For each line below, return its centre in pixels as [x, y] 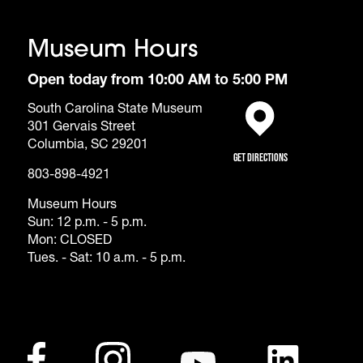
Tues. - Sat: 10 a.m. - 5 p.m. [106, 260]
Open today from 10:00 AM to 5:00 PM [157, 81]
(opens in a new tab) [297, 138]
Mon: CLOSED [69, 242]
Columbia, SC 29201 [88, 146]
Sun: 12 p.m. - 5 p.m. [87, 224]
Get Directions [260, 158]
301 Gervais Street [81, 128]
